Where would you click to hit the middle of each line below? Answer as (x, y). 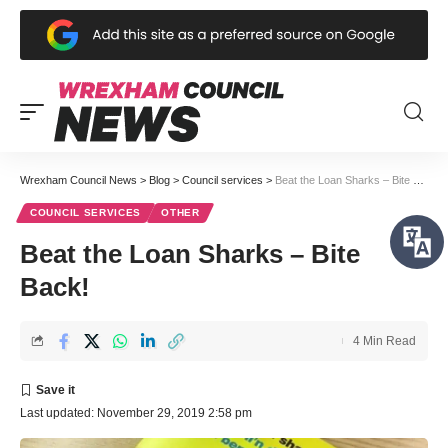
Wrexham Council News (78, 179)
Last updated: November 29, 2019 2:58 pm (136, 412)
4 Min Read (384, 340)
